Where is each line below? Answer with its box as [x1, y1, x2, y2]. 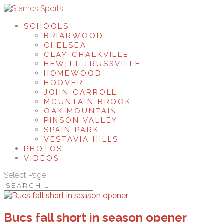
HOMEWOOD [44, 69, 102, 78]
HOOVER [44, 78, 84, 87]
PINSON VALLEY [44, 116, 118, 125]
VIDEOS [24, 154, 59, 163]
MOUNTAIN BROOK [44, 97, 131, 106]
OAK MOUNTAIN [44, 107, 117, 115]
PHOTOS [24, 144, 63, 153]
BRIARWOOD [44, 31, 104, 40]
